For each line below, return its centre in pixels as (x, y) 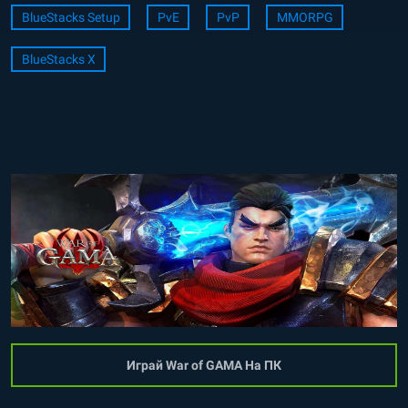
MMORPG (305, 17)
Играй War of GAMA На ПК (204, 365)
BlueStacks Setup (71, 17)
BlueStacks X (58, 59)
